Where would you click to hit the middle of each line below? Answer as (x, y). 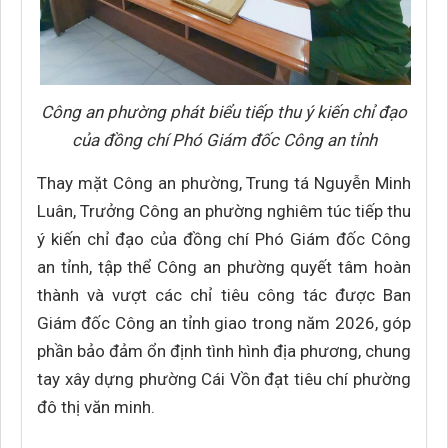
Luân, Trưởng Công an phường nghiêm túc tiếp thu (224, 211)
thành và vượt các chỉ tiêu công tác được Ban (224, 295)
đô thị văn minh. (96, 407)
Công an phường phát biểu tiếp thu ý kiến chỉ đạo (224, 112)
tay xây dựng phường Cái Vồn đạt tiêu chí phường (224, 379)
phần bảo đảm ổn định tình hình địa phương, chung (224, 351)
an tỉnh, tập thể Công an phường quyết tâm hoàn (224, 267)
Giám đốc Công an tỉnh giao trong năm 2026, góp (224, 323)
